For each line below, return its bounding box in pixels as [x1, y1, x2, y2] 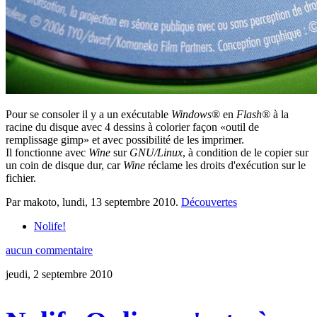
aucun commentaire [6, 244, 93, 257]
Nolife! [34, 220, 66, 233]
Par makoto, [6, 196, 62, 209]
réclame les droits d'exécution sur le [145, 159, 306, 172]
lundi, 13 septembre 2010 [62, 196, 175, 209]
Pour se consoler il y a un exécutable [6, 108, 171, 121]
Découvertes [181, 196, 237, 209]
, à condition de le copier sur [183, 146, 309, 159]
